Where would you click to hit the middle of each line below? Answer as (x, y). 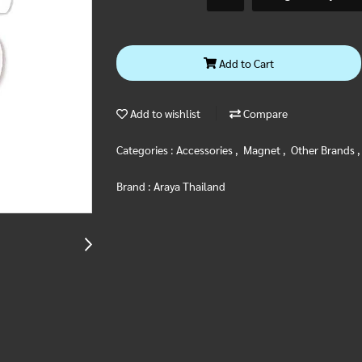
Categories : (146, 149)
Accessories (206, 149)
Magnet (263, 149)
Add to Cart (246, 63)
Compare (264, 113)
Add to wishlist (164, 113)
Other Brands (324, 149)
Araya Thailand (189, 186)
